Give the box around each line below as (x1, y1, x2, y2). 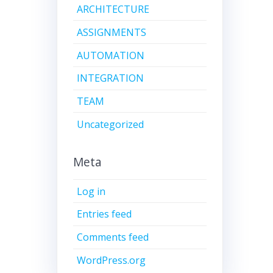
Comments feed (77, 230, 149, 244)
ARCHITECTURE (77, 2, 150, 16)
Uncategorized (77, 117, 144, 131)
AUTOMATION (77, 48, 145, 62)
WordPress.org (77, 253, 146, 267)
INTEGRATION (77, 71, 144, 85)
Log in (77, 184, 106, 198)
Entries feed (77, 207, 132, 221)
